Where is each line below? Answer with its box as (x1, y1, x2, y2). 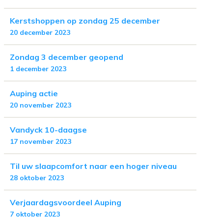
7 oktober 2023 (10, 210, 60, 219)
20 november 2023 (10, 101, 71, 110)
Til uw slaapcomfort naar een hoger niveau (10, 161, 177, 171)
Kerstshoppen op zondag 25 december (10, 16, 160, 26)
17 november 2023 (10, 137, 71, 146)
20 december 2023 (10, 28, 70, 37)
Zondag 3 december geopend (10, 52, 123, 62)
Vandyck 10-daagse (10, 125, 87, 135)
